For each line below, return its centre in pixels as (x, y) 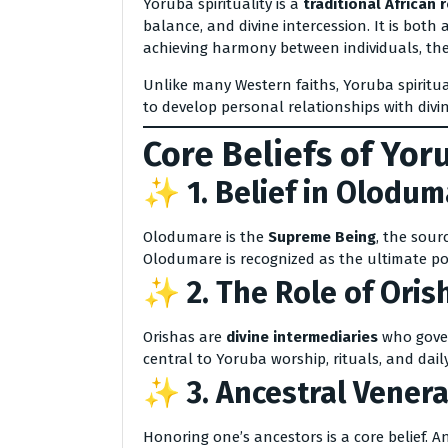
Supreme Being (322, 237)
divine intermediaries (302, 337)
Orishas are (184, 337)
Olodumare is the (205, 237)
